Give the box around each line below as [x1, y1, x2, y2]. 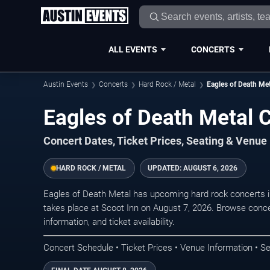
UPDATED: [148, 164, 183, 173]
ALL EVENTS [108, 44, 157, 54]
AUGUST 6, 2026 [183, 164, 237, 173]
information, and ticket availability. [43, 216, 175, 228]
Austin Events [43, 80, 88, 89]
